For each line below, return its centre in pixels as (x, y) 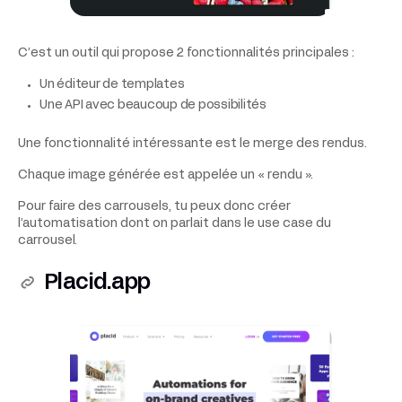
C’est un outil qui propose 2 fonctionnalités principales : (186, 53)
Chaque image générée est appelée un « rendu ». (166, 175)
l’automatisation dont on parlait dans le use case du (175, 223)
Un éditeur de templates (112, 84)
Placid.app (97, 283)
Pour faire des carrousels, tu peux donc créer (154, 206)
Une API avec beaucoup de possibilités (153, 105)
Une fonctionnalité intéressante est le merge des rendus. (192, 144)
